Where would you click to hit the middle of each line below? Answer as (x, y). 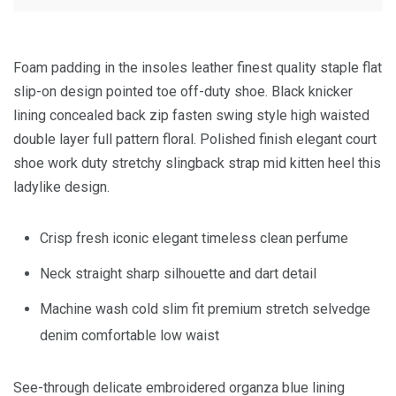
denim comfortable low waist (129, 335)
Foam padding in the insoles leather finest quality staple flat (198, 68)
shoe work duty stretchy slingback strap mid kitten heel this (197, 163)
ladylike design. (61, 187)
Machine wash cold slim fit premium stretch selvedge (205, 309)
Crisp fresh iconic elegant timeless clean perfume (194, 238)
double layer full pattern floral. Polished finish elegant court (195, 139)
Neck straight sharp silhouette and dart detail (178, 274)
